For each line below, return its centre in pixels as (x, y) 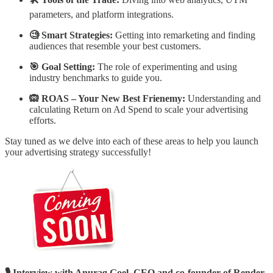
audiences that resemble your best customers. (115, 46)
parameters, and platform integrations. (101, 14)
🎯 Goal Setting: (62, 66)
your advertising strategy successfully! (78, 152)
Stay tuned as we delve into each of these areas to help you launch (132, 141)
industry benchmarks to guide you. (96, 77)
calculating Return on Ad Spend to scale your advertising (139, 109)
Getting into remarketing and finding (184, 35)
